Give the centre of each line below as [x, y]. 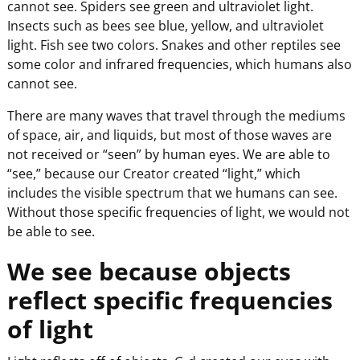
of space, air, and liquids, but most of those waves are [169, 135]
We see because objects [149, 272]
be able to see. [51, 232]
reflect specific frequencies [170, 301]
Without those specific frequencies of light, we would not [178, 213]
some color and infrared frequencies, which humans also [179, 65]
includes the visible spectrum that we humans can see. [172, 193]
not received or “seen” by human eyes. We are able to [168, 155]
